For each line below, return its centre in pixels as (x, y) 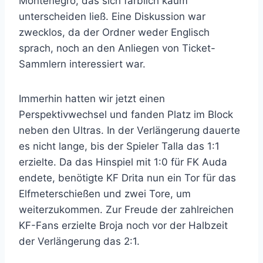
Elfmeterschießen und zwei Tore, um (105, 193)
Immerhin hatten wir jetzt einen (92, 98)
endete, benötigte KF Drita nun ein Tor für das (127, 178)
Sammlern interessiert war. (82, 64)
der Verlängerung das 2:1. (79, 241)
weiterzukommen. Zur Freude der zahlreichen (126, 209)
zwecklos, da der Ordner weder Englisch (114, 32)
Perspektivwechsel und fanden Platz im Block (126, 114)
